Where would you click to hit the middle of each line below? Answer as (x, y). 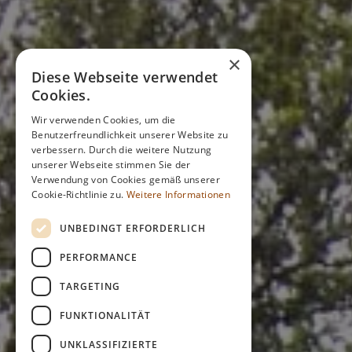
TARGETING (90, 286)
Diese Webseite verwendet (125, 77)
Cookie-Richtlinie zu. (79, 194)
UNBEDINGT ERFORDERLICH (133, 228)
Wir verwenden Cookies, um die (104, 120)
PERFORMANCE (99, 257)
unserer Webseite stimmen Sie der (111, 165)
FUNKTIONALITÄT (105, 315)
